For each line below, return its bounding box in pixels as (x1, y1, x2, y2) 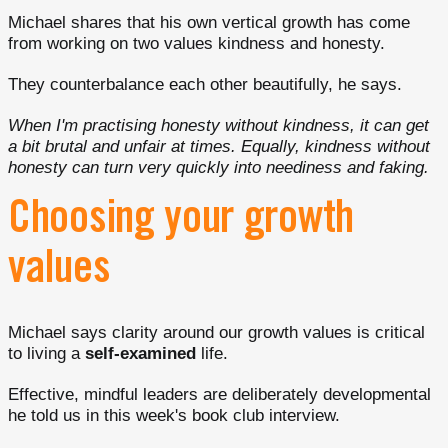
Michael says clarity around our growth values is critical (8, 323, 425, 342)
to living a (8, 344, 85, 363)
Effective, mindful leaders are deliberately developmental (8, 385, 431, 404)
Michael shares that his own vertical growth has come (8, 13, 410, 32)
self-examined (85, 344, 196, 363)
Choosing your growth (8, 200, 355, 245)
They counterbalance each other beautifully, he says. (8, 75, 402, 94)
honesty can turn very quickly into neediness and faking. (8, 158, 429, 177)
